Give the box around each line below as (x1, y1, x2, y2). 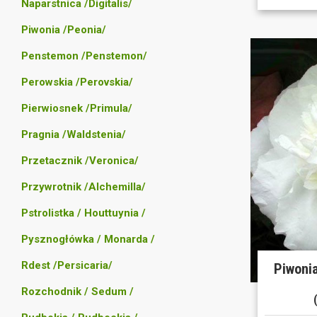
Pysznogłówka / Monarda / (21, 233, 155, 246)
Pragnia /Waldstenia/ (21, 128, 126, 141)
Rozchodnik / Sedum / (21, 285, 134, 298)
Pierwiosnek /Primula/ (21, 102, 132, 115)
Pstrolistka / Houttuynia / (21, 207, 146, 219)
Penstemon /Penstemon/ (21, 50, 147, 62)
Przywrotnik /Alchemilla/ (21, 180, 146, 193)
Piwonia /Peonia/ (21, 23, 106, 36)
